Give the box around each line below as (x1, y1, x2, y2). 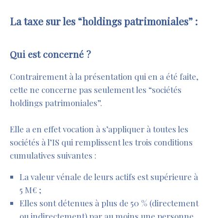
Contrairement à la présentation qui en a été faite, (10, 71, 199, 82)
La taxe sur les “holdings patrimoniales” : (10, 14, 198, 28)
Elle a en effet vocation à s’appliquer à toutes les (10, 124, 188, 135)
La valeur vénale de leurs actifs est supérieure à (19, 171, 198, 182)
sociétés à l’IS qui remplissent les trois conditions (10, 137, 193, 148)
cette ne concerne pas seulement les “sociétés (10, 84, 182, 95)
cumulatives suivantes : (10, 150, 96, 161)
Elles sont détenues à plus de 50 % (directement (19, 198, 199, 209)
